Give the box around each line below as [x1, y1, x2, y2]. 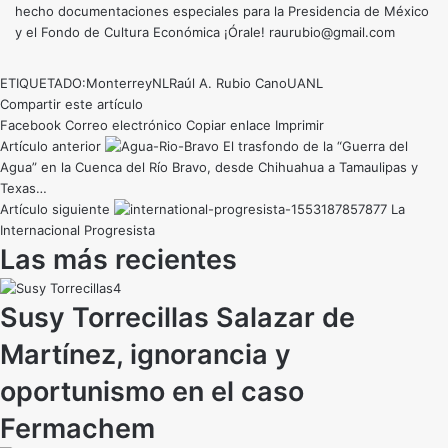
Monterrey [86, 75, 152, 92]
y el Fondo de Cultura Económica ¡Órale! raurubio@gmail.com [15, 24, 395, 41]
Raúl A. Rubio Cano [169, 75, 287, 92]
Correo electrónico [65, 117, 182, 134]
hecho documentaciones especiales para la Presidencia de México [15, 3, 429, 20]
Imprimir [275, 117, 324, 134]
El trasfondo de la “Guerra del [223, 138, 408, 155]
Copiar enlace [186, 117, 271, 134]
